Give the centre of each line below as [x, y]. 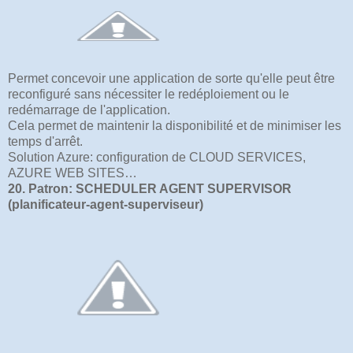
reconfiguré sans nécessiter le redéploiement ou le [149, 94]
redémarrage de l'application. [89, 110]
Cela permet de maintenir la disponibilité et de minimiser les [175, 125]
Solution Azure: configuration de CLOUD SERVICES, [157, 157]
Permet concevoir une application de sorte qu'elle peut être [171, 78]
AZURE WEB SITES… [72, 173]
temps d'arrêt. [45, 141]
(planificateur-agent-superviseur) [106, 204]
